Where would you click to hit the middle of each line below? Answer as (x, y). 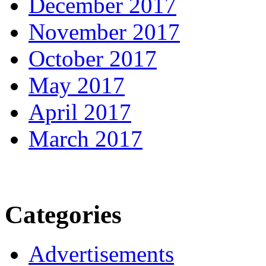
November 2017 (104, 31)
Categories (63, 214)
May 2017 (77, 85)
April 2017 (80, 112)
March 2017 (85, 138)
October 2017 (93, 58)
